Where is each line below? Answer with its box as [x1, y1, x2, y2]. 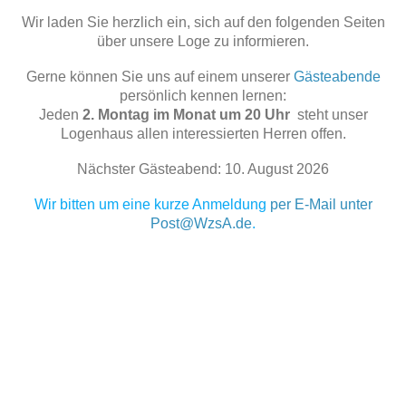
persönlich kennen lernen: [120, 88, 286, 103]
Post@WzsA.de [150, 216, 252, 231]
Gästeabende [293, 69, 381, 84]
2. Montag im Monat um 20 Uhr [82, 107, 294, 122]
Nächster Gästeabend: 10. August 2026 [77, 161, 329, 177]
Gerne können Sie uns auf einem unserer [25, 69, 294, 84]
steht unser [293, 107, 368, 122]
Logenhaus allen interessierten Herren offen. [60, 126, 346, 141]
